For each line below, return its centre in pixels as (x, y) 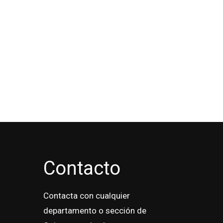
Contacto (82, 168)
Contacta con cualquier (87, 196)
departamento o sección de (95, 211)
